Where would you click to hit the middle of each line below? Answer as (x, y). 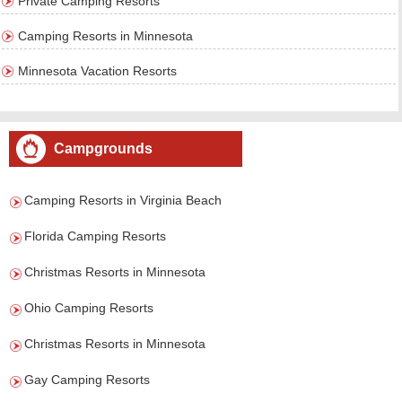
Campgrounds (103, 149)
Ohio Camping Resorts (89, 308)
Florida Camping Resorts (95, 236)
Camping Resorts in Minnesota (106, 36)
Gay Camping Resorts (87, 380)
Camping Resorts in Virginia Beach (123, 200)
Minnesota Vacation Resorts (98, 71)
